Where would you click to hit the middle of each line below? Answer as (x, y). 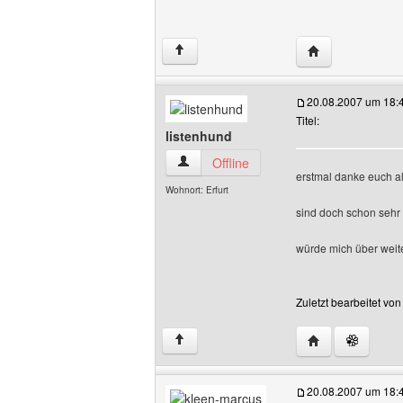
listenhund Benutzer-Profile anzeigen (281, 162)
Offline (231, 163)
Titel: (308, 120)
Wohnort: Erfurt (197, 190)
